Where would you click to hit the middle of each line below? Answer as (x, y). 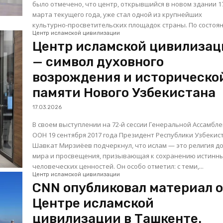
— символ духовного (98, 62)
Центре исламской (93, 204)
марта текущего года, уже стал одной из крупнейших (117, 15)
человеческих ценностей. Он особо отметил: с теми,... (118, 167)
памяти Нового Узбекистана (124, 93)
